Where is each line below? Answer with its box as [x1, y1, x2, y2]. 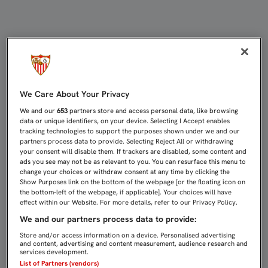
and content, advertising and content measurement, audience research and [20, 239, 248, 248]
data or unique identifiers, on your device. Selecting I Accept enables [20, 117, 230, 126]
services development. [20, 248, 89, 257]
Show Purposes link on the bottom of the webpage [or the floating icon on [20, 178, 246, 187]
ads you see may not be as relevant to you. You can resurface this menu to [20, 157, 246, 166]
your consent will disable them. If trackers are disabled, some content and [20, 147, 247, 156]
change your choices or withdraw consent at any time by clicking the [20, 167, 230, 176]
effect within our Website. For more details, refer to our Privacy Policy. [20, 198, 238, 207]
